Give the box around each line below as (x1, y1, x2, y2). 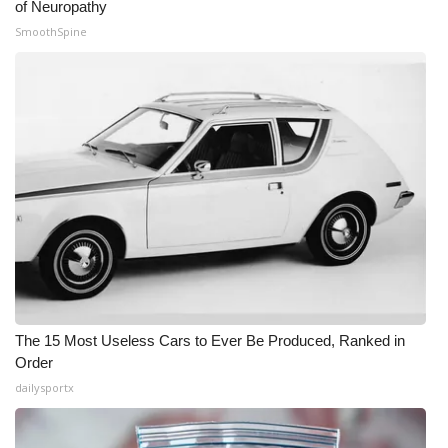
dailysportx (15, 380, 74, 395)
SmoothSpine (15, 24, 87, 39)
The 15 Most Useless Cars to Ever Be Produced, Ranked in (15, 332, 405, 349)
